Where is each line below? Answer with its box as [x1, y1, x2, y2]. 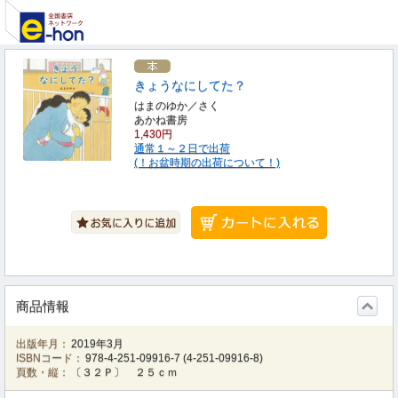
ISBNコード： [16, 352, 84, 364]
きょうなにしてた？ [134, 78, 246, 92]
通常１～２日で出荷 [134, 142, 230, 155]
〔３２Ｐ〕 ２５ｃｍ [71, 366, 179, 378]
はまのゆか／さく [134, 99, 219, 112]
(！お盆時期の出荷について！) [134, 156, 280, 169]
